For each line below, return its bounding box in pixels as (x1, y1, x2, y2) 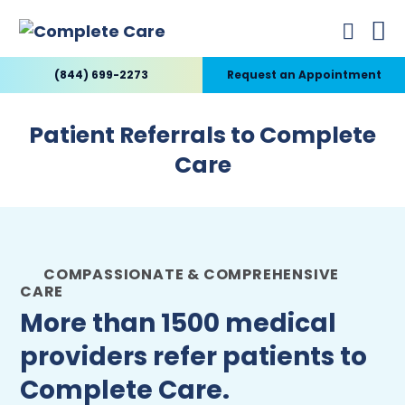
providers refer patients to (20, 339, 367, 374)
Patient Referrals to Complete (29, 119, 376, 151)
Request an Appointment (226, 67, 381, 82)
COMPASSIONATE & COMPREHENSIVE (43, 264, 340, 285)
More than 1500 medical (20, 306, 336, 341)
